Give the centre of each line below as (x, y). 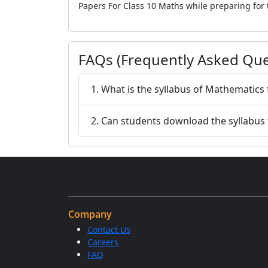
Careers (103, 242)
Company (90, 214)
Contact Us (109, 229)
